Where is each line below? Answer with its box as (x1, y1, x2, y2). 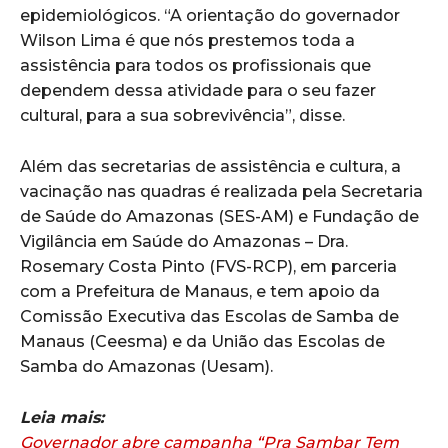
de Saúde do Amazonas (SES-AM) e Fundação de (20, 207, 419, 227)
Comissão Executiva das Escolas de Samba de (20, 307, 399, 327)
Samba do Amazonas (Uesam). (20, 357, 273, 377)
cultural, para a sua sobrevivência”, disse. (20, 106, 345, 126)
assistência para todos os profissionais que (20, 56, 371, 76)
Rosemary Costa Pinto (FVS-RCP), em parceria (20, 257, 397, 277)
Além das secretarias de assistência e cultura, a (20, 157, 401, 177)
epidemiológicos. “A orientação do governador (20, 6, 400, 26)
